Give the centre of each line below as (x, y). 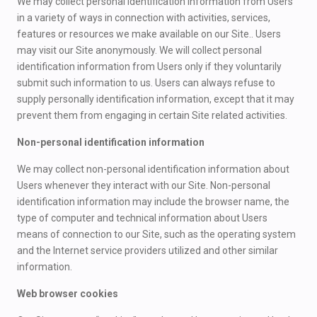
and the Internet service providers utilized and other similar (148, 250)
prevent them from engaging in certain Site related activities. (152, 115)
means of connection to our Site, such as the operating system (156, 234)
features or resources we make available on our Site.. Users (149, 34)
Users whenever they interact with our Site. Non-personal (144, 185)
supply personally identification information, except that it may (156, 99)
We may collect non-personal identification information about (153, 169)
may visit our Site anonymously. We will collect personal (139, 50)
